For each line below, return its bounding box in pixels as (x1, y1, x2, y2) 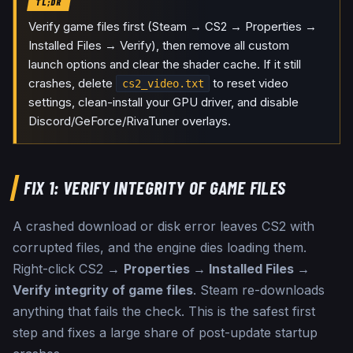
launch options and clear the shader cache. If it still (28, 57, 302, 72)
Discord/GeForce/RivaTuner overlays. (28, 113, 232, 129)
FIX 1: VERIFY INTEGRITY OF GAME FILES (24, 176, 286, 199)
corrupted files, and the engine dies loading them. (13, 240, 307, 256)
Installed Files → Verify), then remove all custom (28, 38, 290, 54)
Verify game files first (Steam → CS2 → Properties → (28, 19, 318, 35)
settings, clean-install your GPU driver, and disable (28, 95, 299, 110)
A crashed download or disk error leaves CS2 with (13, 218, 314, 235)
